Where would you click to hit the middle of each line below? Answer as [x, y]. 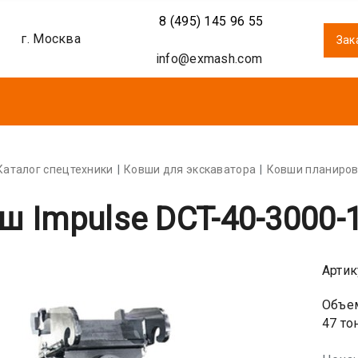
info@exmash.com [209, 59]
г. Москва [49, 39]
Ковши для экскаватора [190, 169]
